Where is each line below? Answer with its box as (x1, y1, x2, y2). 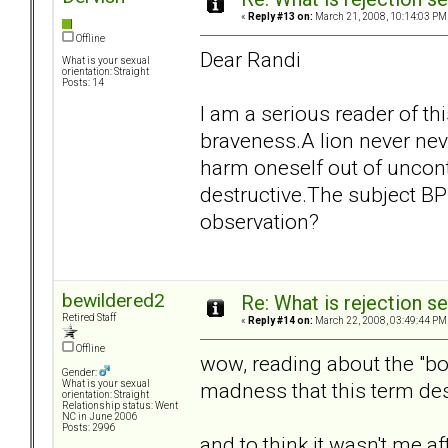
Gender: (62, 367, 99, 379)
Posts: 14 (62, 77, 104, 89)
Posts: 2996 (62, 422, 116, 434)
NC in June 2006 (62, 411, 138, 423)
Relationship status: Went (62, 400, 178, 412)
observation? (200, 208, 319, 234)
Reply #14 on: (248, 315, 313, 327)
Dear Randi (200, 46, 301, 72)
